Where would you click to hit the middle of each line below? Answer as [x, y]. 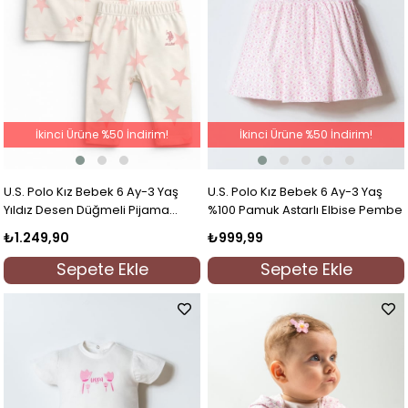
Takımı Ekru [37, 229]
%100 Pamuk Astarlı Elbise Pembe [306, 210]
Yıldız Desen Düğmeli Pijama [87, 210]
